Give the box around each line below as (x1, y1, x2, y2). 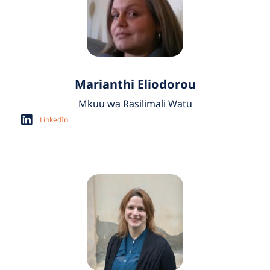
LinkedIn (40, 114, 69, 125)
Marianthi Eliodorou (74, 76, 196, 93)
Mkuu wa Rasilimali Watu (78, 97, 192, 111)
